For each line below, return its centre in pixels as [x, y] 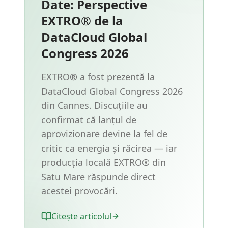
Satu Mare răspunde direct [98, 177]
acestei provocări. [79, 191]
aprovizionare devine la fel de [104, 134]
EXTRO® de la [82, 21]
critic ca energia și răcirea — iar [109, 148]
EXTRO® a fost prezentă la [98, 77]
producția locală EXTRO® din [104, 162]
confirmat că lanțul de [89, 120]
